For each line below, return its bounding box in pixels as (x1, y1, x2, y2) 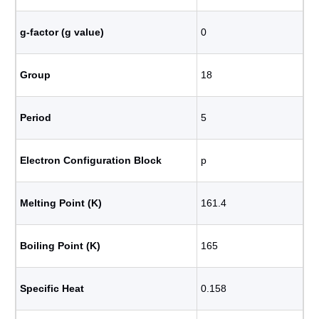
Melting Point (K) (20, 197, 102, 209)
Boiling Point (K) (20, 240, 100, 251)
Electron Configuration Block (20, 155, 162, 166)
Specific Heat (20, 283, 84, 294)
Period (20, 112, 51, 123)
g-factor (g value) (20, 26, 104, 38)
